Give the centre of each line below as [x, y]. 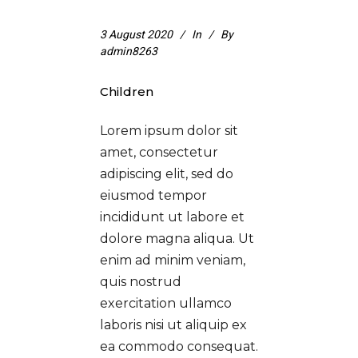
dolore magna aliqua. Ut [177, 238]
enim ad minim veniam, [173, 260]
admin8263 [129, 51]
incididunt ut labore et [172, 217]
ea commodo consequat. [179, 346]
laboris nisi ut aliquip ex [173, 324]
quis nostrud [141, 281]
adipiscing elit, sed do [167, 173]
